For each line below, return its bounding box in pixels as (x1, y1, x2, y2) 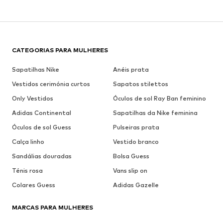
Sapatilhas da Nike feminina (112, 109, 198, 116)
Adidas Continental (12, 109, 71, 116)
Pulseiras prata (112, 123, 159, 131)
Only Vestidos (12, 94, 53, 102)
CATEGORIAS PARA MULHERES (12, 46, 108, 54)
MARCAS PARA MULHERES (12, 203, 93, 211)
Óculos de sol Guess (12, 123, 71, 131)
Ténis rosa (12, 166, 43, 174)
